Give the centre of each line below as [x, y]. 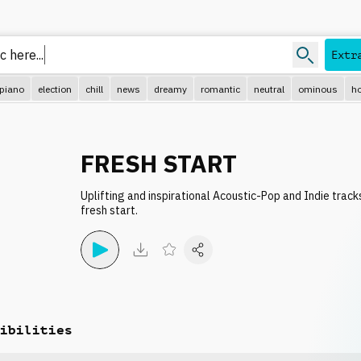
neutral [269, 89]
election [55, 89]
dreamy [170, 89]
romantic [220, 89]
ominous [318, 89]
